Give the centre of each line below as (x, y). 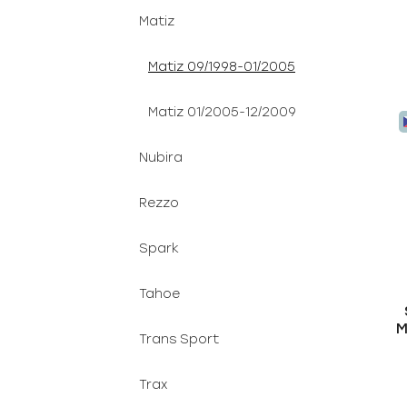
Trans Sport (179, 339)
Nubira (161, 158)
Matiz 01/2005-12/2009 (222, 112)
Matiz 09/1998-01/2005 (222, 67)
